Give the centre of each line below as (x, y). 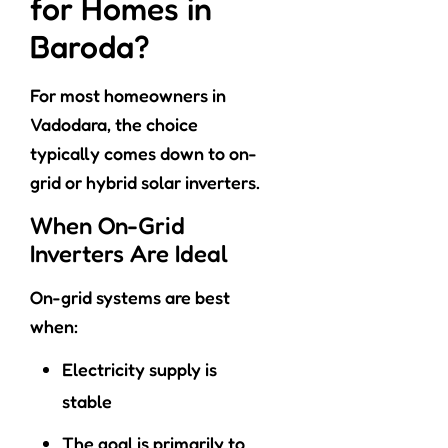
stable (87, 401)
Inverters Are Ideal (129, 254)
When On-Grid (107, 226)
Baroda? (90, 47)
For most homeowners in (128, 95)
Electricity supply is (139, 369)
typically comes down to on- (143, 153)
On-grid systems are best (130, 297)
